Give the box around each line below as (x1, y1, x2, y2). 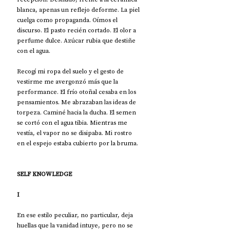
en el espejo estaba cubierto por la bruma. (17, 139, 138, 147)
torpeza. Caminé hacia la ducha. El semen (17, 108, 138, 117)
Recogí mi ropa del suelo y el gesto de (17, 67, 125, 75)
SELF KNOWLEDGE (17, 169, 72, 178)
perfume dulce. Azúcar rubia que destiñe (17, 36, 137, 45)
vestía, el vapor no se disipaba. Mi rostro (17, 128, 133, 137)
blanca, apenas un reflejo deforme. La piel (17, 5, 141, 14)
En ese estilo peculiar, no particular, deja (17, 210, 135, 219)
